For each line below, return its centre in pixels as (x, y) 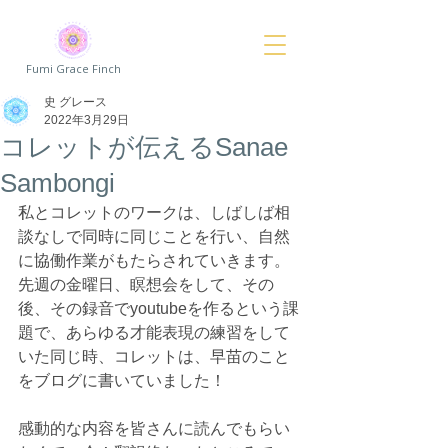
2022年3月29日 (86, 120)
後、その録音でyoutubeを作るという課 (158, 308)
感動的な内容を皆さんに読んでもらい (154, 428)
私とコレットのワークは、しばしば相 (154, 212)
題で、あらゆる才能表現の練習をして (154, 332)
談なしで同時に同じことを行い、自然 (154, 236)
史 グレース (75, 102)
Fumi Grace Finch (73, 68)
